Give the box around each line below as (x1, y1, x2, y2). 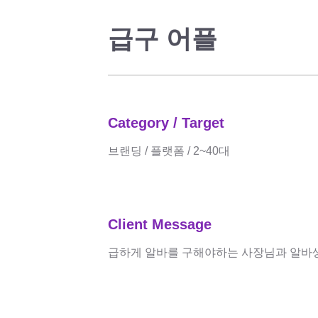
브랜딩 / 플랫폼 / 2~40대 (108, 145, 230, 157)
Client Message (108, 216, 212, 232)
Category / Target (108, 115, 224, 131)
